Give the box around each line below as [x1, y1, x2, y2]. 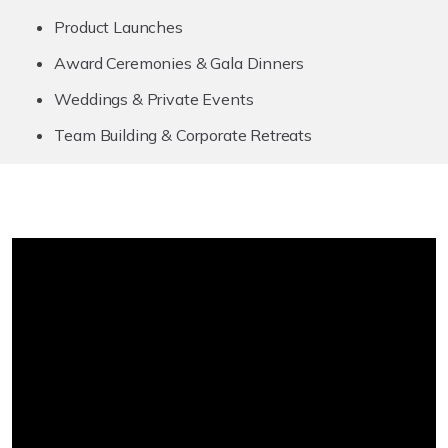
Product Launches [54, 16, 183, 37]
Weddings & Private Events [54, 88, 254, 109]
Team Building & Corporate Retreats [54, 124, 312, 145]
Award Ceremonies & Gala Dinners [54, 52, 304, 73]
